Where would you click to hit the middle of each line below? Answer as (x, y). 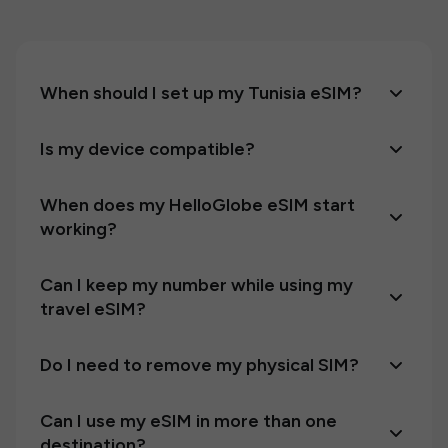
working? (78, 229)
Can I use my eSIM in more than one (188, 421)
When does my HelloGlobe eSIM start (197, 205)
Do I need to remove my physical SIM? (199, 365)
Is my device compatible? (147, 149)
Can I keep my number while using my (196, 285)
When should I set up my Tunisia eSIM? (201, 93)
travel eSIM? (93, 309)
